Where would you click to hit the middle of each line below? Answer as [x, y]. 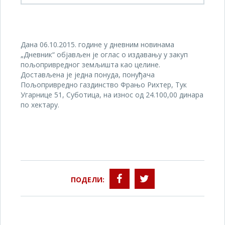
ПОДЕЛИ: [87, 179]
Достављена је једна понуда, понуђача [88, 75]
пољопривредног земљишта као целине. [90, 65]
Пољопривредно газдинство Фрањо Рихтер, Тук [104, 85]
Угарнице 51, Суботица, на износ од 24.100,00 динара [112, 95]
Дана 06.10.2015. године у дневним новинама [97, 45]
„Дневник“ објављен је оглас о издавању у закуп [104, 55]
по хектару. [40, 105]
